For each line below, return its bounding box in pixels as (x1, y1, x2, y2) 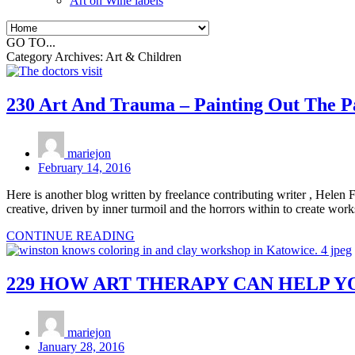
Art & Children (105, 50, 181, 63)
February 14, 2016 (38, 160, 131, 174)
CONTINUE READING (6, 228, 135, 242)
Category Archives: (6, 50, 105, 63)
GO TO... (6, 36, 55, 49)
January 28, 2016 (38, 339, 124, 353)
